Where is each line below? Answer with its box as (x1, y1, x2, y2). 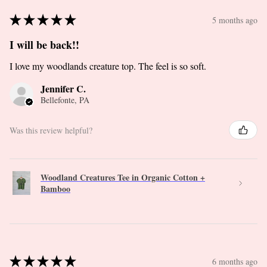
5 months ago (212, 14, 257, 26)
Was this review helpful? (10, 124, 92, 136)
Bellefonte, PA (41, 94, 89, 106)
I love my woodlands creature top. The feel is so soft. (10, 60, 206, 73)
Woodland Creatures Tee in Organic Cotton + (41, 171, 205, 184)
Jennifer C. (41, 82, 86, 96)
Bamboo (41, 182, 70, 195)
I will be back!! (10, 37, 79, 53)
